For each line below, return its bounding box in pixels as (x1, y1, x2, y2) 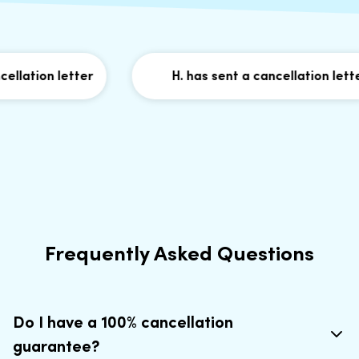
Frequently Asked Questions (45, 239, 314, 265)
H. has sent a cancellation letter (153, 67, 350, 83)
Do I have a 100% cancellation (13, 311, 233, 332)
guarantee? (13, 335, 99, 356)
